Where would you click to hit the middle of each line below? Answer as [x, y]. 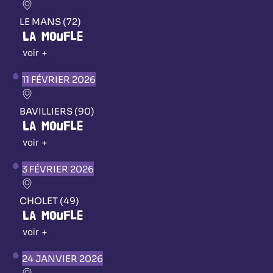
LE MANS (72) [50, 21]
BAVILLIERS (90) [57, 111]
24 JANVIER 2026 [62, 258]
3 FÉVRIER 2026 [58, 169]
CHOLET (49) [49, 200]
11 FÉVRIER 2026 [59, 79]
